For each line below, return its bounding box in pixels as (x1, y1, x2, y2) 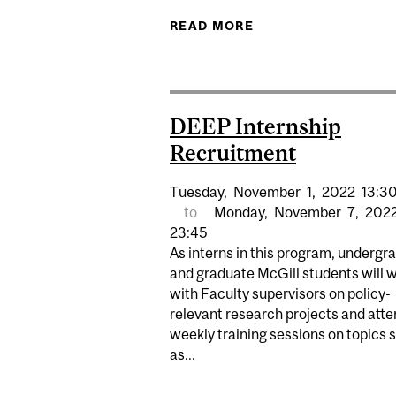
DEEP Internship (170, 114, 341, 140)
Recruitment (170, 141, 296, 166)
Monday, (214, 203, 269, 220)
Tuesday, (170, 183, 227, 200)
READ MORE (170, 18, 254, 33)
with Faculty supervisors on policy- (170, 285, 391, 301)
